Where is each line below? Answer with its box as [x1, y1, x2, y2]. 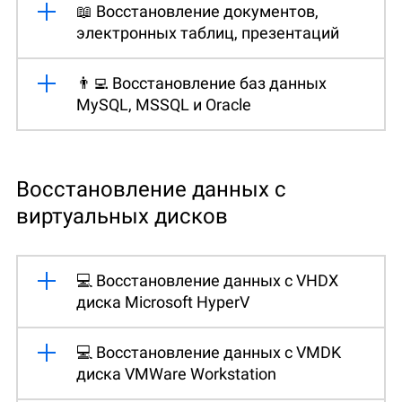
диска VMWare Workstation [76, 363, 276, 383]
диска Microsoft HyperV [76, 292, 249, 311]
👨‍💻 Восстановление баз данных [76, 73, 327, 92]
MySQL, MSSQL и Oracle [76, 94, 251, 114]
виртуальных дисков [16, 203, 228, 229]
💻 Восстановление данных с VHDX [76, 270, 338, 290]
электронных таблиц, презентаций [76, 22, 339, 42]
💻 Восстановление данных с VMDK [76, 342, 341, 362]
